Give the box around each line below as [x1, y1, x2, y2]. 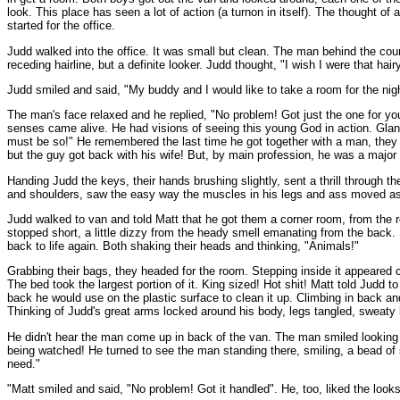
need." [7, 356, 40, 371]
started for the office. [7, 19, 115, 33]
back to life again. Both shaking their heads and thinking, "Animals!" [7, 238, 359, 253]
